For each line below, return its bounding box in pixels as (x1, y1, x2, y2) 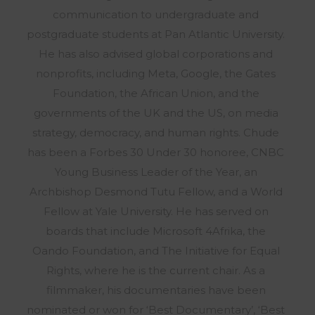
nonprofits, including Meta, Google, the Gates (36, 67, 276, 80)
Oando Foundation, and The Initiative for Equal (32, 244, 280, 257)
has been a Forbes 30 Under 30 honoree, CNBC (27, 146, 284, 159)
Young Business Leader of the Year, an (54, 165, 257, 179)
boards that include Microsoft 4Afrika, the (46, 224, 266, 238)
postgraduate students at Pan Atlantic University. (27, 27, 285, 41)
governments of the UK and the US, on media (33, 106, 278, 120)
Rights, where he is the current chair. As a (46, 264, 265, 277)
